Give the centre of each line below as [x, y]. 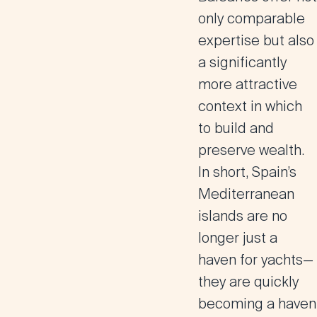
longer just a [238, 238]
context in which [250, 106]
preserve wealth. [251, 150]
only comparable [252, 18]
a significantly [242, 62]
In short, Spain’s [247, 172]
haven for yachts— [256, 260]
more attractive [248, 84]
